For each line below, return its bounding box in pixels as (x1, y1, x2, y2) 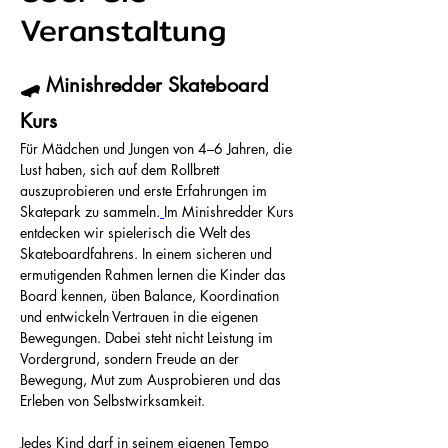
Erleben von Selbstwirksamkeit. (20, 391, 209, 410)
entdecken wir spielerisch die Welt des (20, 223, 255, 242)
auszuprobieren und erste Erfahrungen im (20, 181, 271, 200)
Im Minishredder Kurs (164, 202, 298, 221)
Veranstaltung (20, 6, 227, 54)
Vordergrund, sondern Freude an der (20, 349, 243, 368)
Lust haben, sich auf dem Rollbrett (20, 160, 223, 179)
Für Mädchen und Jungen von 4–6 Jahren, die (20, 139, 296, 158)
